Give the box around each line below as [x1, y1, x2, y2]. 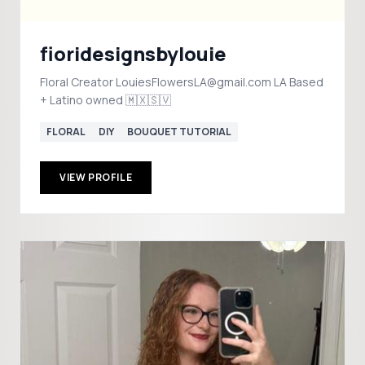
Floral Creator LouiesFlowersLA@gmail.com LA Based [40, 74, 116, 90]
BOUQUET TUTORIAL [127, 125, 231, 139]
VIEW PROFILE [59, 170, 133, 184]
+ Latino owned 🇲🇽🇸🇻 [40, 92, 171, 108]
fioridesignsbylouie [40, 40, 226, 67]
